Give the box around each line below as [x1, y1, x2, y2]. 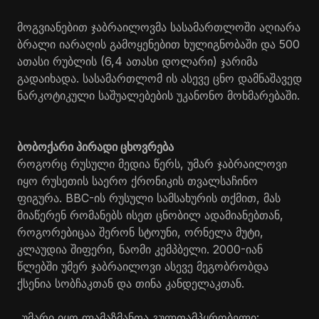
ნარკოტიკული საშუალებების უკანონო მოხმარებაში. [17, 88, 300, 103]
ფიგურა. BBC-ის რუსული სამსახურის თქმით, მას [17, 190, 281, 205]
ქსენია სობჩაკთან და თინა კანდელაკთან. [17, 276, 244, 291]
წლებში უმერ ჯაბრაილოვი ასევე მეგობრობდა [17, 258, 268, 273]
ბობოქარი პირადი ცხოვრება [17, 139, 174, 154]
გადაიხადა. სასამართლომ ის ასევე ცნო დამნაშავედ [17, 70, 302, 85]
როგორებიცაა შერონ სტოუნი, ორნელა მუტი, [17, 224, 263, 239]
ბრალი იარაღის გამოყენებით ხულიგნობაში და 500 [17, 36, 300, 51]
